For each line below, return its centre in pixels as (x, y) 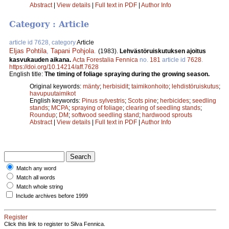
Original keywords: (56, 87)
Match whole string (40, 187)
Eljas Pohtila (28, 51)
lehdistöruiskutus (195, 87)
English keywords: (56, 101)
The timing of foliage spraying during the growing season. (127, 74)
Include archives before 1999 (52, 196)
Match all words (36, 178)
